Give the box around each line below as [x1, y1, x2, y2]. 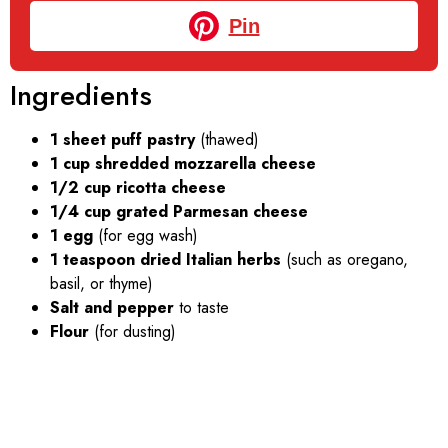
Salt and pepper [50, 296, 174, 320]
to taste [174, 296, 229, 320]
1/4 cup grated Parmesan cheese [50, 200, 308, 224]
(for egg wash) [93, 224, 198, 248]
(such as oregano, [281, 248, 408, 272]
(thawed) [195, 128, 259, 152]
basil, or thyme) [50, 272, 153, 296]
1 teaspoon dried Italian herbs [50, 248, 281, 272]
